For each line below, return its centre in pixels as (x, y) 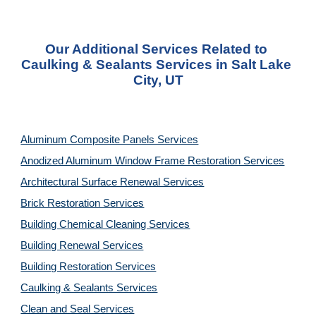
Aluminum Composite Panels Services (110, 140)
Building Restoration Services (89, 267)
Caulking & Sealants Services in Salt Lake (156, 65)
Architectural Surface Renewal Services (113, 182)
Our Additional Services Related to (156, 49)
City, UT (158, 80)
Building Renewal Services (82, 245)
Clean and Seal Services (78, 309)
